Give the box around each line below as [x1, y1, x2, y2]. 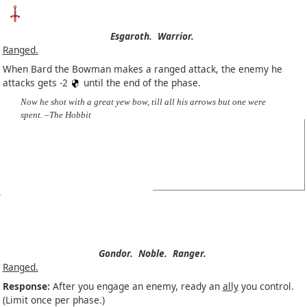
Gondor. [98, 247, 133, 260]
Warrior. [158, 29, 195, 43]
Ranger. [172, 247, 206, 260]
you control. [238, 280, 294, 293]
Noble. [138, 247, 167, 260]
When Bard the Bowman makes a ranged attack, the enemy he [2, 62, 282, 76]
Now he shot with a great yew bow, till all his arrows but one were [20, 97, 266, 108]
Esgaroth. [110, 29, 153, 43]
